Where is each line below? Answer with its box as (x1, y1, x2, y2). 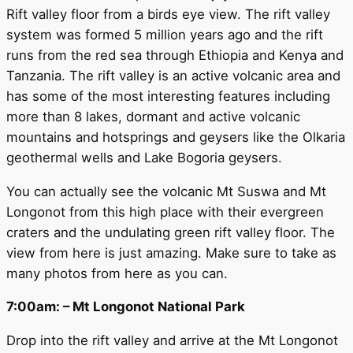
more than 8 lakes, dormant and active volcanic (6, 108, 300, 124)
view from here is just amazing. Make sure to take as (6, 244, 336, 261)
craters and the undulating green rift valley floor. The (6, 224, 335, 240)
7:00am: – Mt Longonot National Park (6, 299, 245, 315)
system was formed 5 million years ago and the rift (6, 26, 323, 43)
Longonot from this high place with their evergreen (6, 203, 324, 220)
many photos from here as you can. (6, 265, 228, 281)
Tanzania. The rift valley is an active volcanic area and (6, 67, 340, 84)
